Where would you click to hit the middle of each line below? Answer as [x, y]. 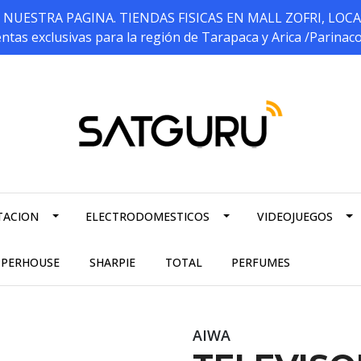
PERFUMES [261, 263]
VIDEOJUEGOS [295, 217]
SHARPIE [112, 263]
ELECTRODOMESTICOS [148, 217]
